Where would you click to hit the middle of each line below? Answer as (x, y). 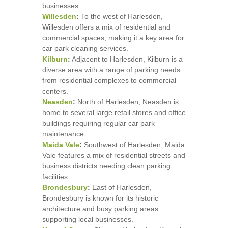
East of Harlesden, (121, 187)
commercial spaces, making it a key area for (113, 38)
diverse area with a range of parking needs (111, 70)
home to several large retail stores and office (114, 112)
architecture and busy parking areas (100, 209)
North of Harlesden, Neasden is (127, 102)
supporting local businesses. (88, 219)
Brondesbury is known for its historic (100, 198)
